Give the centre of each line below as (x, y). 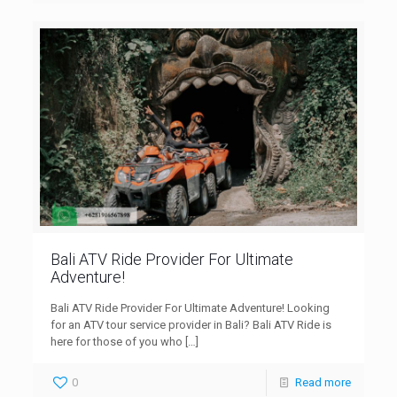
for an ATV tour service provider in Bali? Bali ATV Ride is (191, 325)
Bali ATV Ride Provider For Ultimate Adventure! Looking (191, 308)
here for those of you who (117, 342)
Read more (323, 383)
